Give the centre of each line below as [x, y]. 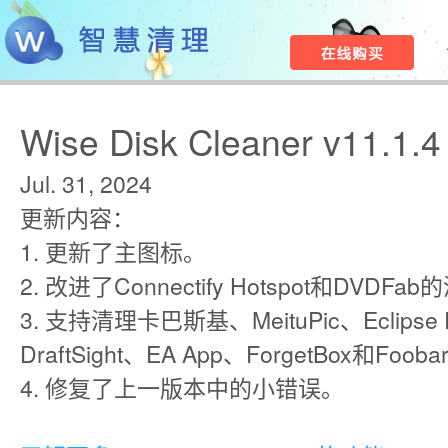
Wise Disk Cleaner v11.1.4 [230, 140]
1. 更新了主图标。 [113, 251]
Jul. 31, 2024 [86, 183]
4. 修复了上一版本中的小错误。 [182, 387]
